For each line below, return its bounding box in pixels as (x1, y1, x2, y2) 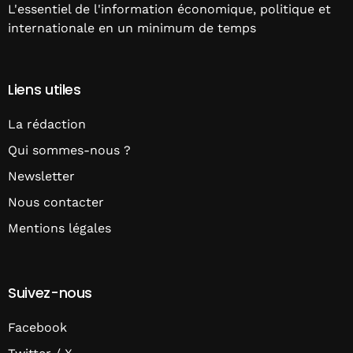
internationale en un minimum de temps (8, 20, 256, 35)
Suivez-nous (8, 283, 93, 303)
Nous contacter (8, 194, 104, 210)
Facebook (8, 319, 67, 335)
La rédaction (8, 116, 86, 132)
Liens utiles (8, 80, 81, 99)
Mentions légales (8, 220, 111, 236)
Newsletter (8, 168, 75, 184)
